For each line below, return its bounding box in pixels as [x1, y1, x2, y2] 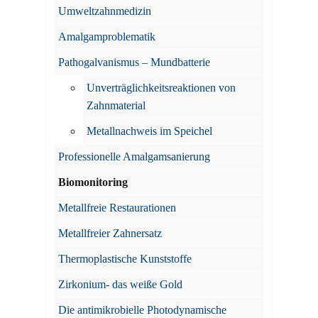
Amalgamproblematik [58, 31, 155, 43]
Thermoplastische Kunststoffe [58, 253, 192, 265]
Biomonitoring [58, 176, 128, 188]
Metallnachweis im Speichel [87, 125, 212, 137]
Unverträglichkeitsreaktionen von [87, 82, 236, 94]
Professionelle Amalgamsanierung [58, 150, 210, 163]
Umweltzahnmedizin [58, 5, 151, 17]
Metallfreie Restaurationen [58, 202, 176, 214]
